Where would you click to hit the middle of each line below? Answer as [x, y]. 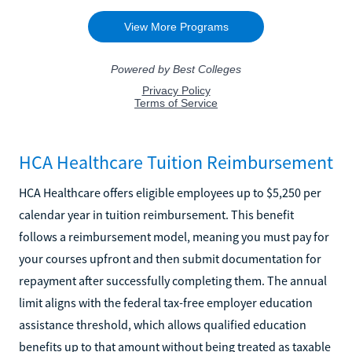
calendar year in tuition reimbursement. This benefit [156, 214]
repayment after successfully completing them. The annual [173, 280]
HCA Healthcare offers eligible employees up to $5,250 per [170, 192]
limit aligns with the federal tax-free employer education [166, 302]
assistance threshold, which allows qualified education [163, 324]
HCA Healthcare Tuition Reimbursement [176, 162]
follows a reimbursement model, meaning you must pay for [174, 236]
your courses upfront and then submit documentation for [170, 258]
